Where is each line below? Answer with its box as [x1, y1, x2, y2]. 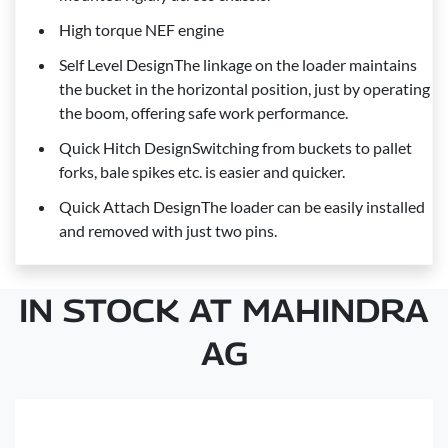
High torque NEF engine [59, 19, 224, 39]
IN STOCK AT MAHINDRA [19, 291, 429, 330]
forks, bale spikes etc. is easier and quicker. [59, 161, 345, 181]
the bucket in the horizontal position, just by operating [59, 78, 430, 98]
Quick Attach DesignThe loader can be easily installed [59, 196, 425, 216]
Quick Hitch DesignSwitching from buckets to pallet [59, 137, 412, 157]
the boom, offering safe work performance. [59, 102, 348, 122]
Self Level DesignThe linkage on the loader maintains [59, 54, 417, 74]
